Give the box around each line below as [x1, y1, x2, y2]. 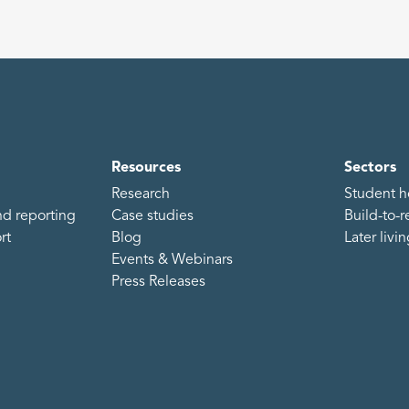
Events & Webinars [111, 253, 234, 268]
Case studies [111, 209, 194, 225]
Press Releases [111, 275, 206, 290]
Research [111, 187, 171, 203]
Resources [111, 161, 182, 176]
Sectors [343, 161, 396, 176]
